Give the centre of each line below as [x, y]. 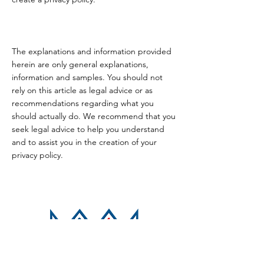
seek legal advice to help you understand [88, 129]
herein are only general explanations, [80, 64]
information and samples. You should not [87, 77]
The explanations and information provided [92, 51]
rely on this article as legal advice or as [82, 90]
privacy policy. [37, 155]
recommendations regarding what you [83, 103]
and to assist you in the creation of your [84, 142]
